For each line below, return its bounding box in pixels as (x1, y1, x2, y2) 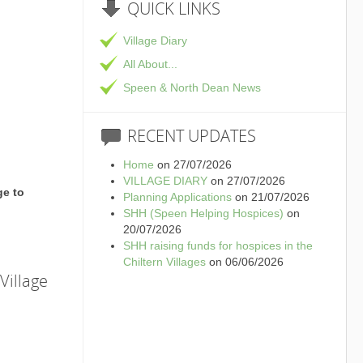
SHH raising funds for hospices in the (122, 239, 313, 252)
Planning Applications (122, 190, 232, 203)
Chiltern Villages (122, 255, 206, 268)
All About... (122, 58, 177, 70)
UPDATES (183, 125, 256, 147)
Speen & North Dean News (122, 81, 261, 94)
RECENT (126, 125, 184, 147)
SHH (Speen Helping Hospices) (122, 207, 284, 220)
